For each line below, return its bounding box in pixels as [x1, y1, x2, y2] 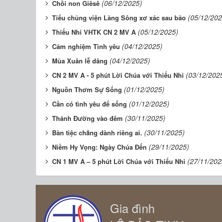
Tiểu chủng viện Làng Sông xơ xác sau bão [52, 12, 186, 22]
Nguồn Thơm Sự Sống [52, 84, 122, 94]
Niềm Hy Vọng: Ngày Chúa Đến [52, 142, 147, 152]
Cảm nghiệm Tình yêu [52, 41, 120, 51]
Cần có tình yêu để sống [52, 99, 127, 109]
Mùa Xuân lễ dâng [52, 55, 108, 65]
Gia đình [110, 199, 155, 217]
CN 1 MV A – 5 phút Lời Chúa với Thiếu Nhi [52, 156, 185, 166]
